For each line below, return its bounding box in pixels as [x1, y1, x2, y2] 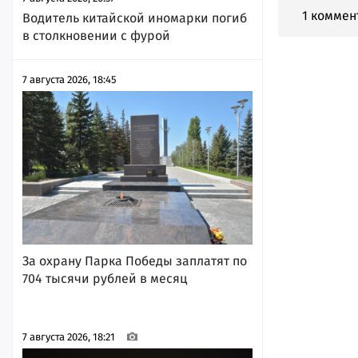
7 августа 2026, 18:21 [22, 330, 115, 343]
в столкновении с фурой [22, 27, 170, 43]
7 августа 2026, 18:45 [22, 73, 117, 86]
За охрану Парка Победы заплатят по [22, 253, 247, 268]
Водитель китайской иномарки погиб [22, 10, 247, 26]
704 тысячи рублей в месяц [22, 270, 187, 286]
